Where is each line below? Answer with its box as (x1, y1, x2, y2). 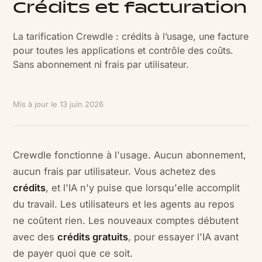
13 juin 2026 (60, 99, 104, 109)
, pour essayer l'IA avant (128, 231, 239, 243)
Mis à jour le (13, 99, 60, 109)
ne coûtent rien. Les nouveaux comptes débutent (13, 215, 239, 226)
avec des (13, 231, 58, 243)
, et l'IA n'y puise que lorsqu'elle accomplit (46, 182, 240, 194)
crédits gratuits (57, 231, 129, 243)
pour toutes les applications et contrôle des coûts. (13, 44, 234, 56)
